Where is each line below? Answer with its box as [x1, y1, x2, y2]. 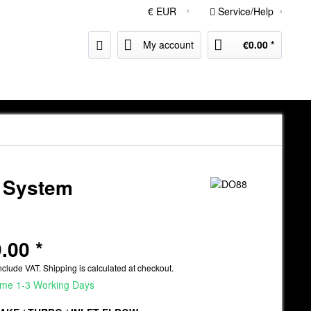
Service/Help [215, 4, 276, 18]
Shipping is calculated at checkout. [43, 262, 174, 274]
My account [143, 37, 194, 51]
